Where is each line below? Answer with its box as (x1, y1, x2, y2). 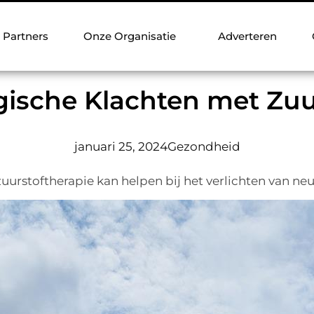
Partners (3, 29, 48, 43)
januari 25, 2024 (74, 139, 168, 153)
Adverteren (218, 29, 277, 43)
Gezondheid (167, 139, 240, 153)
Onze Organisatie (83, 29, 176, 43)
